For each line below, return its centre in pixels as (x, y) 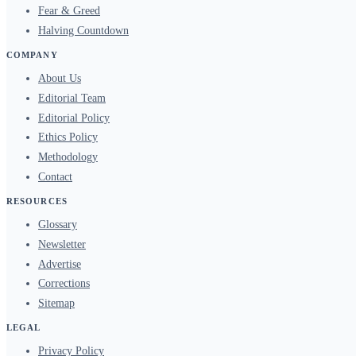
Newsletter (62, 244)
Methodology (68, 157)
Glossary (58, 225)
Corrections (64, 284)
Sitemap (56, 304)
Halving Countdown (83, 31)
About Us (60, 79)
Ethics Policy (68, 137)
